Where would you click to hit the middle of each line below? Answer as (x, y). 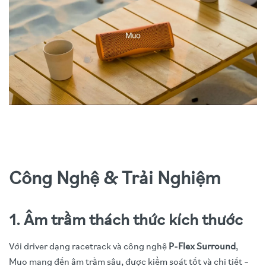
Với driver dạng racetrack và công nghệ (89, 247)
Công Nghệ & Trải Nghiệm (115, 180)
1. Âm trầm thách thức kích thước (126, 221)
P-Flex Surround (202, 247)
